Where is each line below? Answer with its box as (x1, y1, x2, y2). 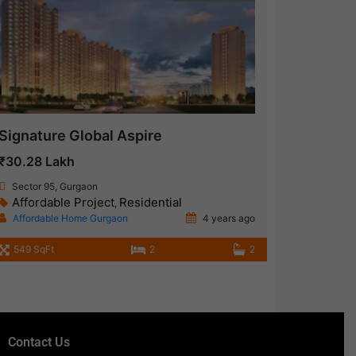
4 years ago (199, 212, 255, 225)
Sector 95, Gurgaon (11, 180, 98, 193)
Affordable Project (11, 195, 114, 211)
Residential (118, 195, 182, 211)
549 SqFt (13, 243, 54, 256)
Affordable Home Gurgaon (12, 212, 128, 225)
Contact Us (7, 335, 70, 350)
